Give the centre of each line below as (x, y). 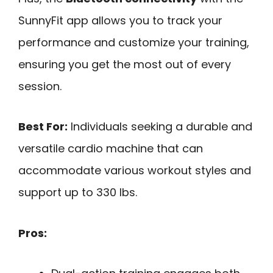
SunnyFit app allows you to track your (120, 20)
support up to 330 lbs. (78, 193)
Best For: (43, 127)
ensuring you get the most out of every (125, 64)
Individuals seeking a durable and (160, 127)
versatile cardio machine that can (111, 149)
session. (40, 86)
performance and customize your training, (134, 42)
